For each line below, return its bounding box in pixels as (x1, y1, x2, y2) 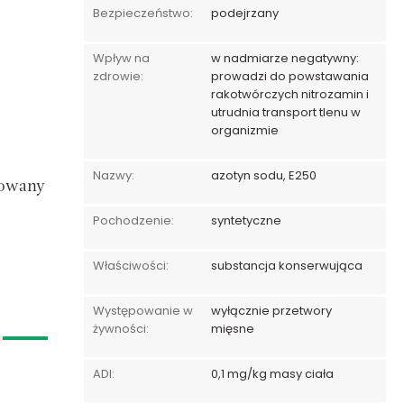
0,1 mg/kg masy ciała (211, 365, 334, 382)
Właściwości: (93, 257, 169, 274)
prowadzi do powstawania (211, 68, 369, 85)
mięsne (211, 320, 254, 337)
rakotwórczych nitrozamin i (211, 86, 369, 103)
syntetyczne (211, 212, 281, 229)
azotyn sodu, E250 (211, 167, 317, 184)
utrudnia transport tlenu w (211, 104, 361, 121)
